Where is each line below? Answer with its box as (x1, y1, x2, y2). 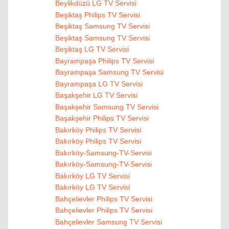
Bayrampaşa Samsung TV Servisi (55, 68, 164, 77)
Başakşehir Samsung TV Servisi (55, 102, 158, 111)
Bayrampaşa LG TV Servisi (55, 79, 143, 88)
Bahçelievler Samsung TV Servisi (55, 217, 162, 226)
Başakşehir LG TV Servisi (55, 91, 138, 100)
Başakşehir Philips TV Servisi (55, 114, 149, 123)
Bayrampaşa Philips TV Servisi (55, 56, 154, 65)
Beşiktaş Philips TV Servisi (55, 10, 140, 19)
